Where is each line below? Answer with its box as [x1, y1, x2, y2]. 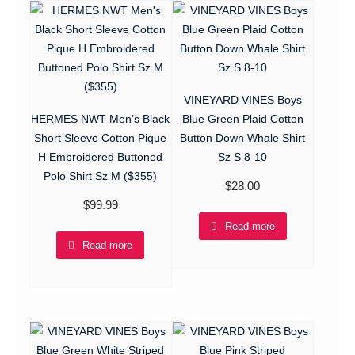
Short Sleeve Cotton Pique [34, 131, 167, 144]
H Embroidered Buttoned [38, 150, 163, 163]
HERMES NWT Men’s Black [31, 112, 170, 125]
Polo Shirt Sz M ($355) [44, 169, 158, 182]
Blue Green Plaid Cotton [181, 112, 303, 125]
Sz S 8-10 [218, 150, 268, 163]
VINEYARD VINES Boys [183, 93, 302, 106]
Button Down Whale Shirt [180, 131, 306, 144]
